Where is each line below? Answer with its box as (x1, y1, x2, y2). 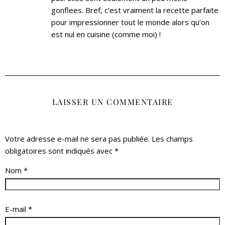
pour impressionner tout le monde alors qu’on (51, 17, 209, 27)
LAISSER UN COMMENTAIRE (52, 96, 173, 107)
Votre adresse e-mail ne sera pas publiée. (5, 133, 150, 144)
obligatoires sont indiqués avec (5, 145, 115, 156)
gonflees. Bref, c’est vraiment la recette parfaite (51, 5, 218, 15)
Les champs (152, 133, 193, 144)
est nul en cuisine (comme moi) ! (51, 29, 161, 39)
